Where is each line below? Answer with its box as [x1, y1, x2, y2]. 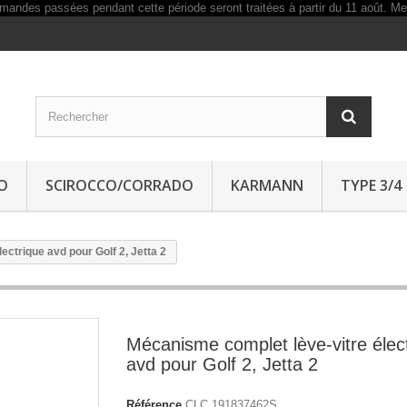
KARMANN [231, 175, 303, 195]
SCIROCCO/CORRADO [45, 175, 194, 195]
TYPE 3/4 [341, 175, 402, 195]
